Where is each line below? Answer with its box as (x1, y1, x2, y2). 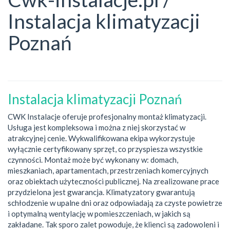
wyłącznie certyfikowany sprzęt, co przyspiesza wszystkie (8, 144, 203, 154)
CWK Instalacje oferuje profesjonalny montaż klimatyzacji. (8, 112, 206, 121)
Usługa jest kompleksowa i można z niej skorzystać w (8, 123, 185, 132)
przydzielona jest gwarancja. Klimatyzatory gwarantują (8, 187, 195, 197)
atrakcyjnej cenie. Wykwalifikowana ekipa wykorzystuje (8, 133, 195, 143)
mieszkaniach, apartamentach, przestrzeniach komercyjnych (8, 166, 208, 175)
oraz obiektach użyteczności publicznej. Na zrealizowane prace (8, 177, 219, 186)
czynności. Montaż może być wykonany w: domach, (8, 155, 178, 164)
